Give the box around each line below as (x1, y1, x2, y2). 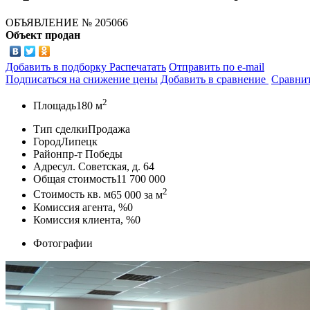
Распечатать (109, 60, 166, 73)
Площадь (33, 100, 76, 112)
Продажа (88, 123, 130, 136)
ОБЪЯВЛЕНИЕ (6, 16, 82, 28)
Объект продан (6, 28, 80, 41)
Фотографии (33, 237, 93, 249)
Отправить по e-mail (169, 60, 264, 73)
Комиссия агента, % (33, 201, 127, 213)
